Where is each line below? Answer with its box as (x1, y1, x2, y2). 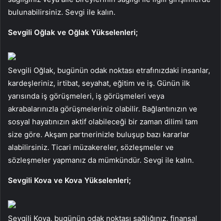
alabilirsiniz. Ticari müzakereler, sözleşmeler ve (8, 142, 174, 152)
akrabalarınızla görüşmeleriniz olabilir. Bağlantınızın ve (8, 104, 197, 113)
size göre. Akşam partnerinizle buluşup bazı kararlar (8, 129, 189, 139)
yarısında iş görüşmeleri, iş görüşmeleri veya (8, 91, 164, 101)
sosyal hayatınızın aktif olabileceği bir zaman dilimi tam (8, 116, 198, 126)
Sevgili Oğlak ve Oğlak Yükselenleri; (8, 27, 138, 37)
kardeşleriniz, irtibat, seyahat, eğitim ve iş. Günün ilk (8, 78, 190, 88)
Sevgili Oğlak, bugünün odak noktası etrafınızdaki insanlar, (8, 65, 210, 75)
